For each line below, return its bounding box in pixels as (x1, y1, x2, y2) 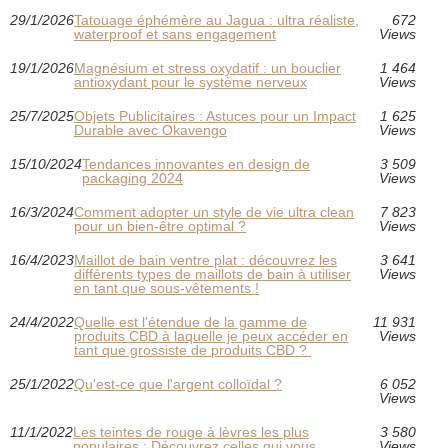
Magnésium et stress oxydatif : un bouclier (74, 59, 341, 76)
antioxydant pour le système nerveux (74, 73, 307, 90)
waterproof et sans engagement (74, 25, 276, 42)
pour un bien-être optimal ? (74, 217, 246, 234)
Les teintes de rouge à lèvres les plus (73, 423, 309, 440)
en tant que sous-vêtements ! (74, 279, 259, 296)
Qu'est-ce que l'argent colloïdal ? (74, 375, 282, 392)
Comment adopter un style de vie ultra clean (74, 203, 354, 220)
